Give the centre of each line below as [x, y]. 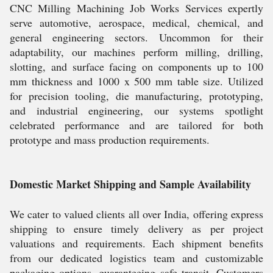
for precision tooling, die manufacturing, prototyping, [136, 96]
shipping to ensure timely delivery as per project [136, 229]
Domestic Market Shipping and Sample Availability [130, 184]
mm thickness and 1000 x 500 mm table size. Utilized [136, 81]
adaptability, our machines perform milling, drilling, [136, 52]
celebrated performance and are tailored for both [136, 125]
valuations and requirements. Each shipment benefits [136, 243]
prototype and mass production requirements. [110, 140]
